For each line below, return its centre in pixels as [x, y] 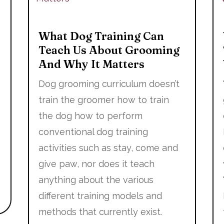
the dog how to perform [90, 115]
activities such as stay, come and [108, 147]
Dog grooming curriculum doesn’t [109, 83]
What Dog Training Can [101, 36]
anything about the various [96, 179]
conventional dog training [93, 131]
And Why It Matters [91, 64]
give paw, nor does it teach [96, 163]
